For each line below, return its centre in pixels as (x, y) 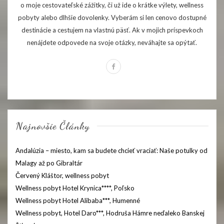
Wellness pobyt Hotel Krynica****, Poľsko (75, 188)
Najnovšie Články (52, 126)
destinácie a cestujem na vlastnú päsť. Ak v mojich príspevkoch (112, 30)
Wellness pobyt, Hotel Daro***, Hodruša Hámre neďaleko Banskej (110, 213)
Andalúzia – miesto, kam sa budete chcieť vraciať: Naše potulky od (111, 150)
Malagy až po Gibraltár (49, 163)
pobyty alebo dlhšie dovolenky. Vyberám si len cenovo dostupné (112, 17)
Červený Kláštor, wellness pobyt (62, 175)
